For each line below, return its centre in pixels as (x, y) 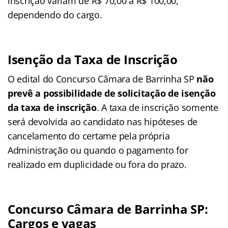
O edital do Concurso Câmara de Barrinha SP (102, 79)
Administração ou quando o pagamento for (98, 150)
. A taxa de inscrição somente (157, 107)
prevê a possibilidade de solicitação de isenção (112, 93)
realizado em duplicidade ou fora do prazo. (97, 164)
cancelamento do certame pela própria (89, 136)
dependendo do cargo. (55, 15)
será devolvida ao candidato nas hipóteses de (103, 121)
